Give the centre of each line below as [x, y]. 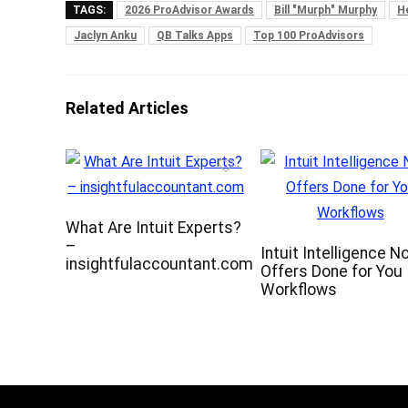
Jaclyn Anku [105, 36]
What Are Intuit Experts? [154, 228]
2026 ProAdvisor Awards [189, 10]
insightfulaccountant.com [160, 265]
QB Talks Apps [195, 36]
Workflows [299, 290]
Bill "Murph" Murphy [326, 10]
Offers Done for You [332, 272]
